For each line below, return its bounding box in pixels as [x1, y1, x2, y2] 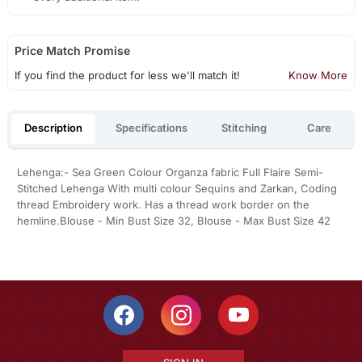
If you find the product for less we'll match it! [14, 69, 240, 82]
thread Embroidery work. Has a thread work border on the [16, 197, 309, 211]
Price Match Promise [14, 44, 130, 58]
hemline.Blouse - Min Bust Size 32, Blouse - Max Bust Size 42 [16, 213, 330, 227]
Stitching [221, 121, 267, 135]
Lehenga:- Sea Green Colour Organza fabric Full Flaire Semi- [16, 165, 323, 179]
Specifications [116, 121, 188, 135]
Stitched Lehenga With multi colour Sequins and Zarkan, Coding [16, 181, 337, 195]
